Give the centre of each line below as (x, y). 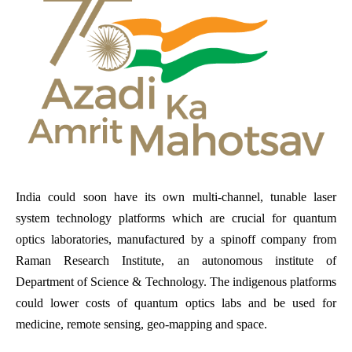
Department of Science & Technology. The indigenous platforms (176, 281)
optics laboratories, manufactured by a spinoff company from (176, 239)
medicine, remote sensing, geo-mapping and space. (141, 324)
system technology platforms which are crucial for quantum (176, 218)
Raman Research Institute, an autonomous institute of (176, 260)
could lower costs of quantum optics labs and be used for (176, 302)
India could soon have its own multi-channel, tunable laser (176, 196)
